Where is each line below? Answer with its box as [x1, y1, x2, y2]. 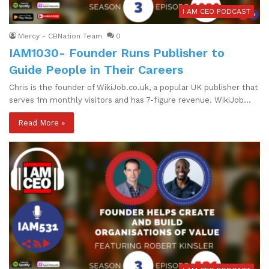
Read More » [18, 118, 65, 127]
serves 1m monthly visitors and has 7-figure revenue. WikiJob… [9, 95, 251, 104]
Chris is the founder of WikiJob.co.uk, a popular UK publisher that [9, 82, 258, 92]
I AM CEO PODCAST [183, 7, 250, 16]
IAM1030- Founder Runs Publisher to [9, 45, 225, 60]
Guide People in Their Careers [9, 62, 183, 77]
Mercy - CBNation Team [18, 31, 102, 40]
